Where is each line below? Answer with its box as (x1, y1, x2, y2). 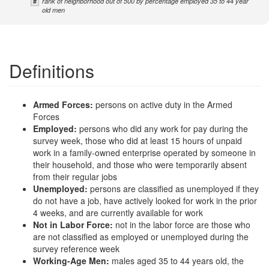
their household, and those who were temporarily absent (33, 159, 247, 171)
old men (42, 5, 65, 14)
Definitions (9, 58, 94, 83)
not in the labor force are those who (115, 219, 250, 231)
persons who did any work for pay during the (79, 122, 248, 134)
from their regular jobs (33, 171, 117, 183)
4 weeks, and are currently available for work (33, 207, 203, 219)
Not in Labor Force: (33, 219, 115, 231)
